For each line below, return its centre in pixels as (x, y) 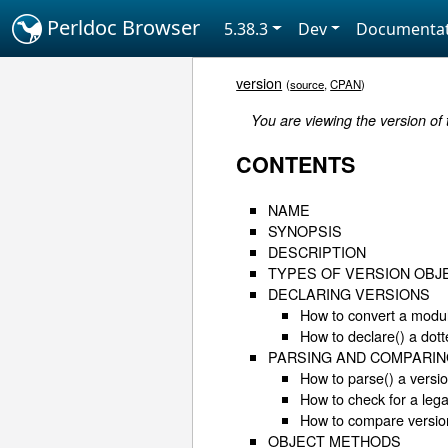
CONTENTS (296, 165)
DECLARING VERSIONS (349, 293)
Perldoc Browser (121, 27)
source (307, 84)
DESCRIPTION (317, 251)
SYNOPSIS (305, 230)
